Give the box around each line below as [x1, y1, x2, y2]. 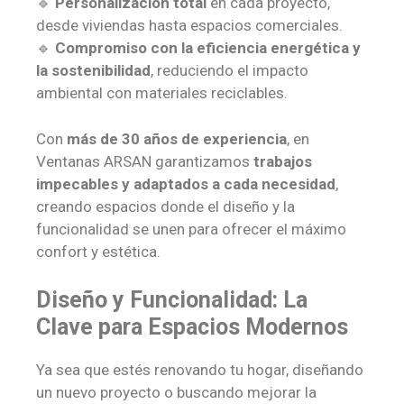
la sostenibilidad [36, 61, 151, 80]
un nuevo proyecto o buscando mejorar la [36, 383, 317, 402]
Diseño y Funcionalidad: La [36, 287, 308, 314]
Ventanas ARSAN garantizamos [36, 151, 253, 170]
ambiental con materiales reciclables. [36, 84, 288, 103]
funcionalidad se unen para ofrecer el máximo [36, 219, 346, 238]
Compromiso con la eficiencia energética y [55, 39, 361, 58]
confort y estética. [36, 242, 161, 261]
